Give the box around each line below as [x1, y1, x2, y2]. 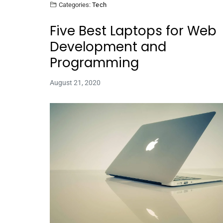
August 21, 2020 [50, 78, 101, 87]
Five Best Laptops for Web [50, 21, 217, 40]
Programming [50, 53, 139, 72]
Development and [50, 37, 166, 56]
